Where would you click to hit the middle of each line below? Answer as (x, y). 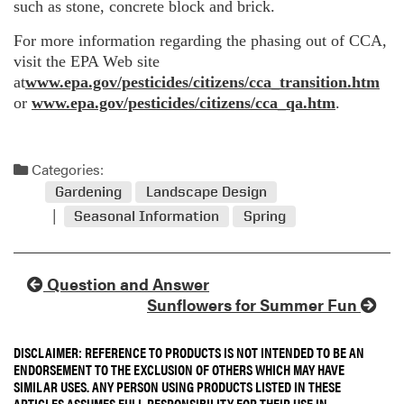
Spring (264, 216)
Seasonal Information (147, 216)
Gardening (89, 192)
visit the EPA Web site (87, 61)
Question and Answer (126, 284)
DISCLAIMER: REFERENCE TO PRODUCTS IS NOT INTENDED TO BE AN (189, 353)
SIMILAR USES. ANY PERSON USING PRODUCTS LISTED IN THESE (177, 387)
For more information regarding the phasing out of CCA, (200, 40)
